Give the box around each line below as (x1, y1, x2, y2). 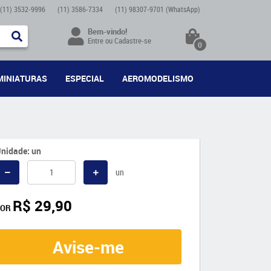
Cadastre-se (114, 35, 152, 47)
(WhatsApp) (166, 4, 200, 14)
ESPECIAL (65, 73, 104, 84)
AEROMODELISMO (122, 73, 194, 84)
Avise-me (53, 235, 124, 258)
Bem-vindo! (88, 26, 128, 38)
